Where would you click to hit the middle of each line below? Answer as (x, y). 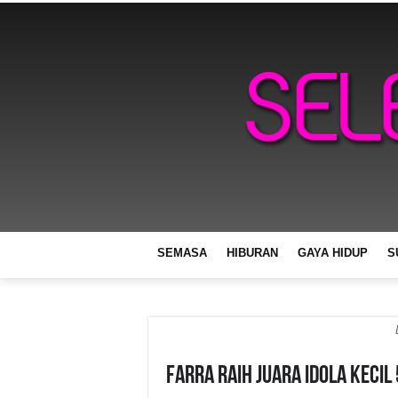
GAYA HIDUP (333, 252)
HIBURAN (252, 252)
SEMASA (182, 252)
